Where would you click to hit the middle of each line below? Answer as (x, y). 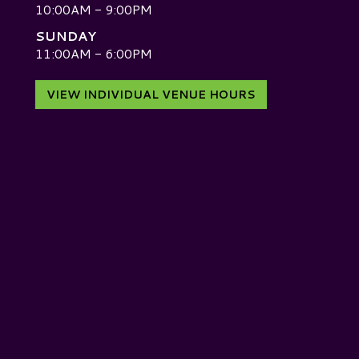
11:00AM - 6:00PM (94, 53)
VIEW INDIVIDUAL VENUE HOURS (151, 94)
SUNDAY (66, 35)
